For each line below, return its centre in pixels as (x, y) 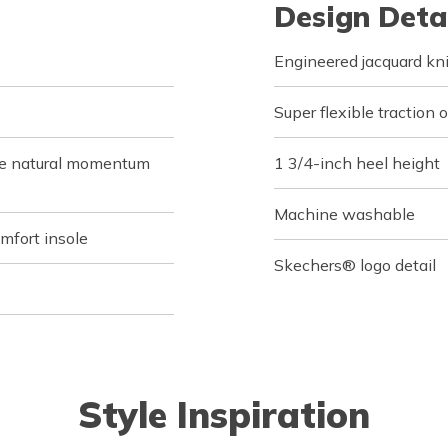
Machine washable (344, 213)
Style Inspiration (224, 414)
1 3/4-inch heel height (357, 162)
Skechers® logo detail (355, 264)
